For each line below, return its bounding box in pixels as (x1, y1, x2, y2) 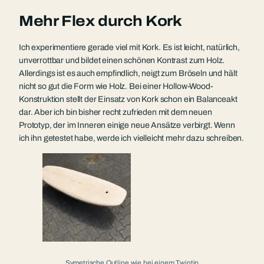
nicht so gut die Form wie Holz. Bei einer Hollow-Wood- (19, 81, 213, 91)
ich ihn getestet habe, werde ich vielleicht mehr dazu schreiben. (19, 133, 245, 143)
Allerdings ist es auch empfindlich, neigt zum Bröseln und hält (19, 68, 237, 78)
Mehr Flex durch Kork (19, 12, 182, 29)
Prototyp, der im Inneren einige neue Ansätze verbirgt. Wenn (19, 120, 235, 130)
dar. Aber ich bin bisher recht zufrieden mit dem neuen (19, 107, 212, 117)
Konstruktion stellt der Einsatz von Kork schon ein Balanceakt (19, 94, 237, 104)
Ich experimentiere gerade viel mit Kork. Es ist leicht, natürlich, (19, 42, 240, 52)
